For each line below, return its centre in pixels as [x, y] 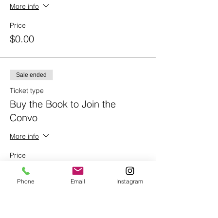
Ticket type [27, 91]
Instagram [130, 181]
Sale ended [31, 75]
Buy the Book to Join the [63, 104]
